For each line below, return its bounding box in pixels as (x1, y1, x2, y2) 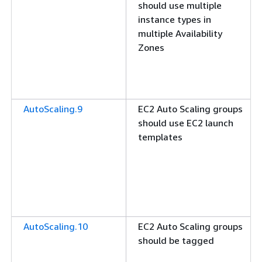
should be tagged (138, 235, 214, 246)
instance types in (138, 13, 211, 25)
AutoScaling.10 (23, 220, 88, 232)
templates (138, 131, 182, 143)
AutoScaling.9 (23, 103, 82, 115)
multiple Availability (138, 27, 222, 39)
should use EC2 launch (138, 117, 233, 129)
